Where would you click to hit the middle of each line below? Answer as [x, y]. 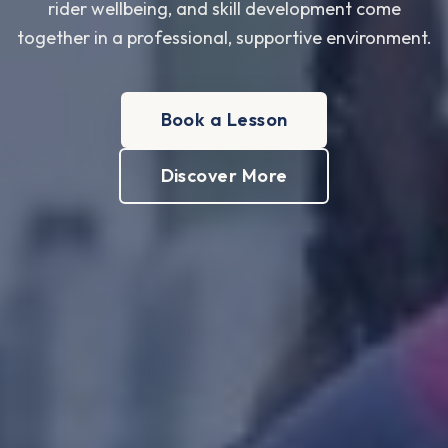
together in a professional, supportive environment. [224, 37]
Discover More [224, 175]
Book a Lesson [224, 119]
